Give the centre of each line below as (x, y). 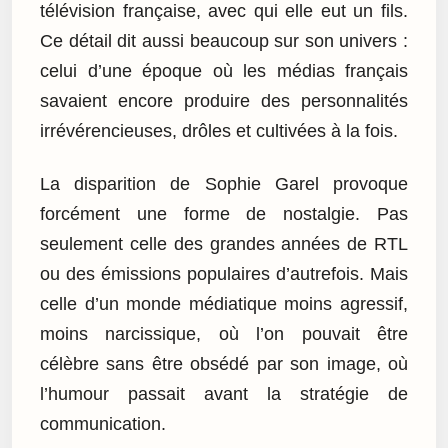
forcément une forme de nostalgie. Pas (224, 213)
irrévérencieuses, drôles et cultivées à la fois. (219, 131)
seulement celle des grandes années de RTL (224, 243)
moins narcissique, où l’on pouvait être (224, 333)
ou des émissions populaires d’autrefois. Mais (224, 273)
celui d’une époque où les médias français (224, 71)
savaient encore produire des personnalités (224, 101)
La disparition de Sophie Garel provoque (224, 183)
